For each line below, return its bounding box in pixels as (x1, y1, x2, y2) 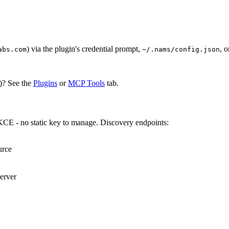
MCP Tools (68, 78, 105, 87)
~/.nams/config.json (142, 45, 220, 53)
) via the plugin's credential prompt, (27, 44, 142, 53)
